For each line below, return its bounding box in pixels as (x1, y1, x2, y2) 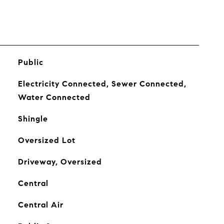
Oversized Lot (17, 135, 75, 145)
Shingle (17, 114, 48, 123)
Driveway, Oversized (17, 157, 102, 166)
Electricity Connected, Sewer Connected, (17, 79, 186, 88)
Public (17, 57, 43, 67)
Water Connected (17, 92, 90, 102)
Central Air (17, 200, 63, 209)
